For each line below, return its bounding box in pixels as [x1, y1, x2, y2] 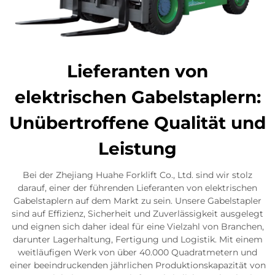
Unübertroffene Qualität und [9, 112, 266, 134]
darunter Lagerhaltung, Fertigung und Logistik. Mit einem [12, 234, 263, 246]
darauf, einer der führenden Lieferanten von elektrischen [18, 182, 257, 194]
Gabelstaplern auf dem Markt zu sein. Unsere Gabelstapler [14, 195, 261, 207]
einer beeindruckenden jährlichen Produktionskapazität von [9, 260, 266, 271]
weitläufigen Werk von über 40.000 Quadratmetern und [18, 247, 257, 258]
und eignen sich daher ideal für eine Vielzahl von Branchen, [11, 221, 264, 233]
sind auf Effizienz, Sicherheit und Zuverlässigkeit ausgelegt [12, 208, 263, 220]
